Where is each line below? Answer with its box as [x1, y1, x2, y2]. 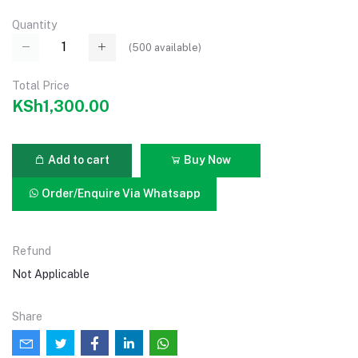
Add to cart [46, 153, 109, 167]
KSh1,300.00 [12, 96, 109, 116]
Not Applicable [12, 267, 89, 280]
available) [152, 41, 201, 54]
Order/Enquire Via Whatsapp [39, 187, 201, 201]
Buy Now [181, 153, 231, 167]
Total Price [12, 78, 70, 92]
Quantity [12, 18, 57, 32]
